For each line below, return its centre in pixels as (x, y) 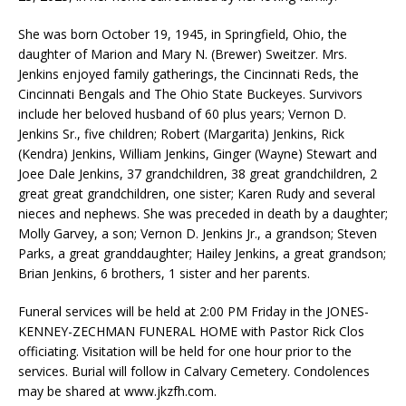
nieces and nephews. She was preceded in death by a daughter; (203, 213)
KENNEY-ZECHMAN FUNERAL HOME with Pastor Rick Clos (191, 331)
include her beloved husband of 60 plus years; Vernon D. (182, 113)
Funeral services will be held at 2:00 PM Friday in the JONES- (193, 311)
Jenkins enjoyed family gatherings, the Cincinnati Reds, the (188, 73)
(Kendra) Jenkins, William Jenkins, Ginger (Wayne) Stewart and (198, 153)
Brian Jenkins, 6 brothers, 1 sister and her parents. (164, 273)
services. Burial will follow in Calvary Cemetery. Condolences (194, 371)
